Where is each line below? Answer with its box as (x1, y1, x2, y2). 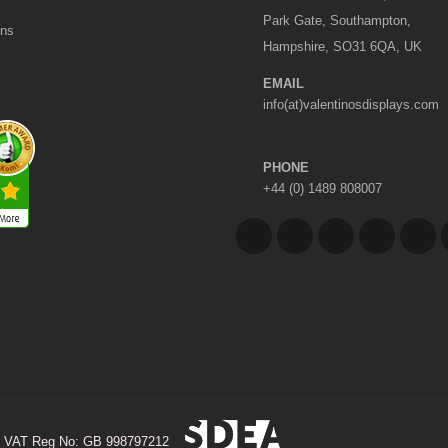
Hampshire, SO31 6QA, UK (262, 39, 422, 54)
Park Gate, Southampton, (262, 13, 411, 28)
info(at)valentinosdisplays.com (262, 97, 439, 112)
